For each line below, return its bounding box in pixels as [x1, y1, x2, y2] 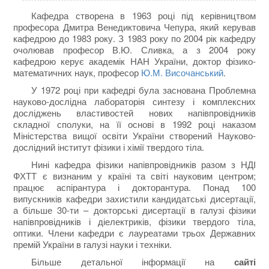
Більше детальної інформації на [31, 255, 234, 268]
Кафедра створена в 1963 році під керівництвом [31, 8, 256, 22]
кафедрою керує [13, 54, 89, 67]
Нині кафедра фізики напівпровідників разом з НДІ [31, 157, 256, 171]
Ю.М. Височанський [141, 65, 224, 79]
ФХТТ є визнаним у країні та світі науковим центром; [13, 169, 256, 182]
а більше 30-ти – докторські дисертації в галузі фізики [13, 203, 256, 216]
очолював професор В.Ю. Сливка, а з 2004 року [13, 43, 256, 56]
